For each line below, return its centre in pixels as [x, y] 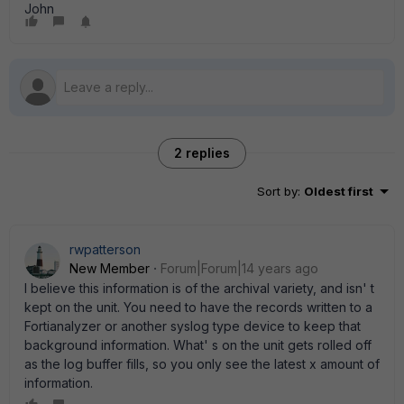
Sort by [277, 191]
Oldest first [339, 191]
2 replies [202, 153]
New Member [110, 268]
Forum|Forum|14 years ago [239, 268]
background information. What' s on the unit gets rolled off [198, 345]
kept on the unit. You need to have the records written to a [198, 307]
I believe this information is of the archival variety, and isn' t [199, 288]
